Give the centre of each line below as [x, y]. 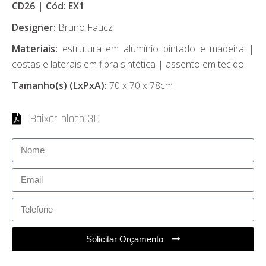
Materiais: [37, 48]
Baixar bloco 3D [65, 118]
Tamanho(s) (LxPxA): [61, 85]
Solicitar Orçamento [125, 239]
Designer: [34, 27]
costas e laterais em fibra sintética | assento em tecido [128, 64]
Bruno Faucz [84, 27]
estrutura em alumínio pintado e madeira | [158, 48]
